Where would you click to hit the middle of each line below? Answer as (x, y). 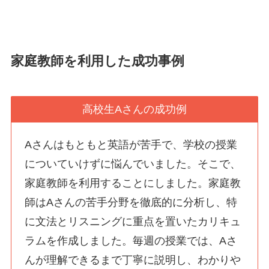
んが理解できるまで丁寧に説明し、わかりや (133, 260)
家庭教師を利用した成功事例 (97, 61)
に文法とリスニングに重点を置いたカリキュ (133, 222)
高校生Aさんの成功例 (134, 109)
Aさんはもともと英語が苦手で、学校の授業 (131, 145)
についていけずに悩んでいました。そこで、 (133, 164)
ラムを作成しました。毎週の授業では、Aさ (131, 241)
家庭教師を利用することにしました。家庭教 (133, 183)
